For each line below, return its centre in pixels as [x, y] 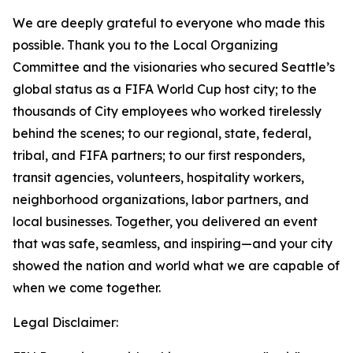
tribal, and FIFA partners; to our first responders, [159, 155]
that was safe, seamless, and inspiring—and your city [173, 243]
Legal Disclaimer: [65, 322]
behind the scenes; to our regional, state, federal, [162, 133]
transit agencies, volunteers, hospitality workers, [158, 177]
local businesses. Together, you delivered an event [165, 221]
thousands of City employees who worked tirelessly [167, 111]
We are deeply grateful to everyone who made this [169, 23]
